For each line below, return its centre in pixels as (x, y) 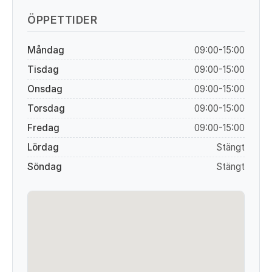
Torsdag (46, 108)
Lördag (43, 147)
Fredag (43, 128)
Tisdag (43, 70)
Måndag (46, 50)
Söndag (45, 167)
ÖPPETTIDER (62, 20)
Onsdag (45, 89)
